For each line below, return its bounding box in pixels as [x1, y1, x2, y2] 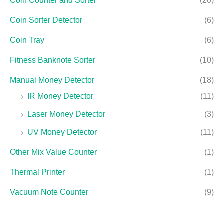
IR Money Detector [27, 92, 93, 101]
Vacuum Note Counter [10, 188, 88, 197]
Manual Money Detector [10, 76, 94, 85]
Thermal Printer [10, 168, 65, 177]
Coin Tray [10, 36, 44, 45]
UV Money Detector [27, 128, 97, 137]
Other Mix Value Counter [10, 148, 97, 157]
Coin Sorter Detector [10, 16, 82, 25]
